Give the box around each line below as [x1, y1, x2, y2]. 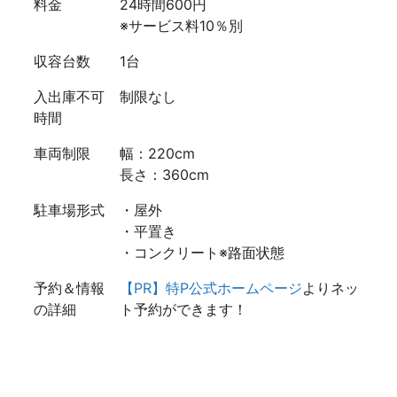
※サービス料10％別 [120, 17, 243, 35]
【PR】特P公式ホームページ [120, 279, 302, 298]
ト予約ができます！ [120, 300, 247, 319]
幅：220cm [120, 144, 195, 163]
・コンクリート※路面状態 [120, 244, 284, 262]
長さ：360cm [120, 166, 209, 184]
